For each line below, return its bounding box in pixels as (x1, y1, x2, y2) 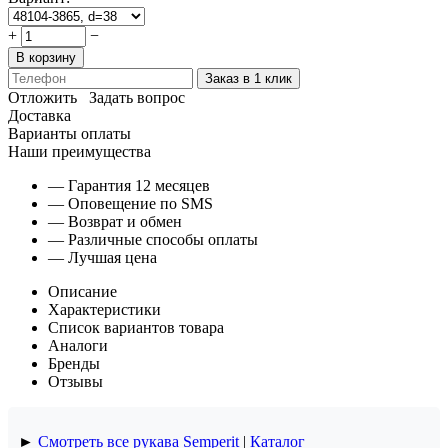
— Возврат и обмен (48, 212, 182, 230)
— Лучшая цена (48, 248, 157, 266)
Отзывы (48, 372, 103, 390)
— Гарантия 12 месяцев (48, 176, 210, 194)
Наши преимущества (8, 142, 151, 160)
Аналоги (48, 336, 108, 354)
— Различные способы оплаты (48, 230, 258, 248)
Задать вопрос (89, 88, 185, 106)
